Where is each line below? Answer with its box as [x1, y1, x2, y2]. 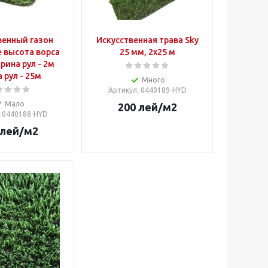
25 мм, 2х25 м [120, 47, 175, 57]
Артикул [108, 86, 137, 94]
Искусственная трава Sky [96, 35, 199, 45]
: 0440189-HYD [137, 86, 187, 94]
